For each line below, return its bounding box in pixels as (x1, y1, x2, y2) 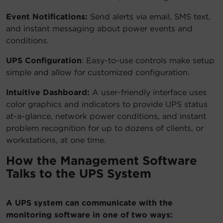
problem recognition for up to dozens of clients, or (6, 123, 204, 133)
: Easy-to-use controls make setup (82, 56, 215, 66)
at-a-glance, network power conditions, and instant (6, 111, 206, 121)
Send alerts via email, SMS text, (90, 12, 211, 22)
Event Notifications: (6, 12, 90, 22)
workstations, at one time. (6, 135, 106, 145)
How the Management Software (6, 153, 197, 168)
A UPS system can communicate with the (6, 198, 173, 208)
